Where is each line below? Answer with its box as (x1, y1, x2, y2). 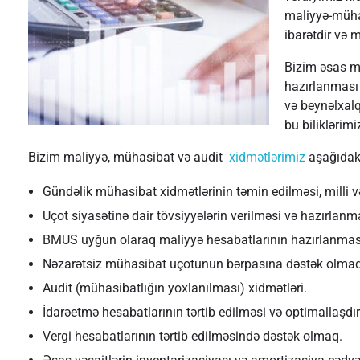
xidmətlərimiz (229, 149, 305, 165)
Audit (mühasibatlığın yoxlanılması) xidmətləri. (42, 280, 307, 296)
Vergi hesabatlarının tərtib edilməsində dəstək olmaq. (42, 328, 342, 344)
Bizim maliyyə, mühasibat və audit (28, 149, 229, 165)
